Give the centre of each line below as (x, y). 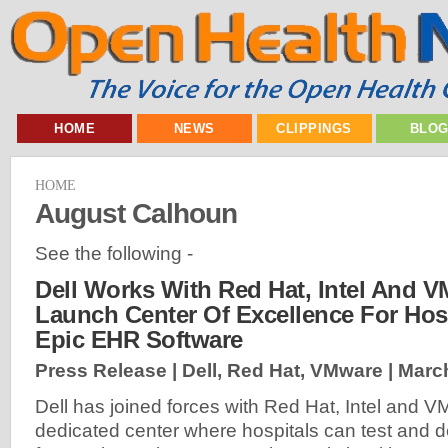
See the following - (114, 253)
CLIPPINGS (314, 128)
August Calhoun (136, 212)
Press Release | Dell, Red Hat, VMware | (216, 371)
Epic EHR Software (139, 340)
